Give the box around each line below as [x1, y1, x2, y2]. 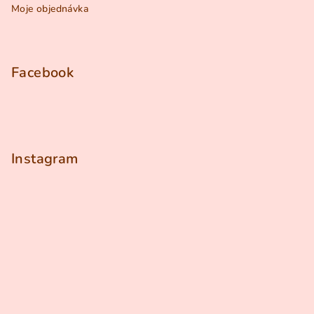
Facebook [11, 63, 74, 83]
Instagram [11, 149, 78, 169]
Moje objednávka [11, 2, 88, 16]
